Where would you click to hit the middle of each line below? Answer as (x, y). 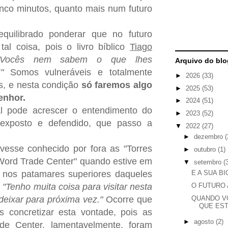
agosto (205, 222)
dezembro (209, 137)
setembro (208, 162)
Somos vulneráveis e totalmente (81, 72)
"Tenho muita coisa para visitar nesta (77, 187)
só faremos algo (117, 85)
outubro (206, 150)
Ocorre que (128, 199)
